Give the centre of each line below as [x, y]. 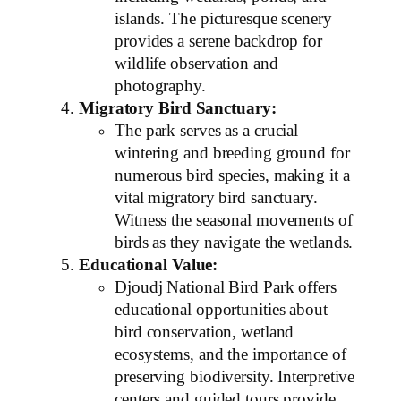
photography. [160, 85]
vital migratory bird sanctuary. [216, 197]
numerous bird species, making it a [232, 175]
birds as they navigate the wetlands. [234, 242]
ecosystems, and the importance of [230, 354]
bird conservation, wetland [205, 332]
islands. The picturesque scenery [223, 18]
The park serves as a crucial [207, 130]
